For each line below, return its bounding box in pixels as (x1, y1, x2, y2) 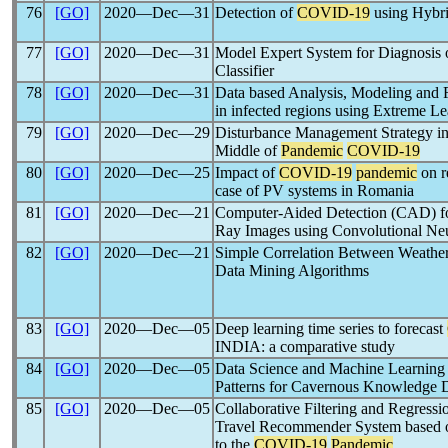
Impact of (215, 164, 279, 181)
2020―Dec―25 (103, 164, 210, 181)
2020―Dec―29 (103, 124, 210, 141)
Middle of (215, 142, 281, 159)
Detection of (215, 4, 297, 21)
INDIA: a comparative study (215, 338, 395, 355)
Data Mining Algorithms (215, 262, 369, 279)
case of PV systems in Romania (215, 182, 414, 199)
